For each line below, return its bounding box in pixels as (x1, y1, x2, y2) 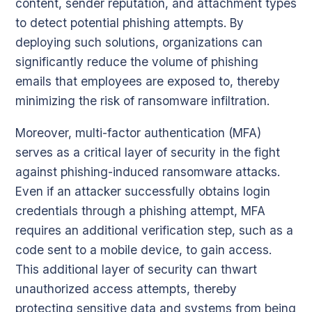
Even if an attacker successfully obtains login (15, 184, 270, 199)
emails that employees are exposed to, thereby (15, 74, 280, 89)
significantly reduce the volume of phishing (15, 54, 258, 70)
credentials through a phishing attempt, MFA (15, 203, 265, 219)
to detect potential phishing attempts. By (15, 15, 244, 31)
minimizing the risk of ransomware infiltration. (15, 93, 270, 109)
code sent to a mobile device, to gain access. (15, 242, 272, 258)
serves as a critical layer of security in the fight (15, 145, 280, 160)
